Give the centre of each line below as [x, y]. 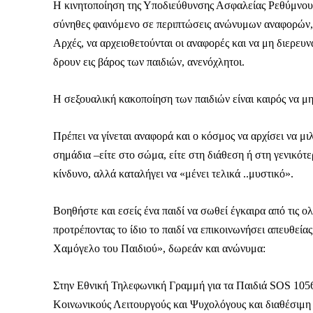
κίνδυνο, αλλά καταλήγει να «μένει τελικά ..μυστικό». [173, 174]
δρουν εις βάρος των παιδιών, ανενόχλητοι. [149, 62]
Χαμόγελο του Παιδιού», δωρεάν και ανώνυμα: [159, 249]
